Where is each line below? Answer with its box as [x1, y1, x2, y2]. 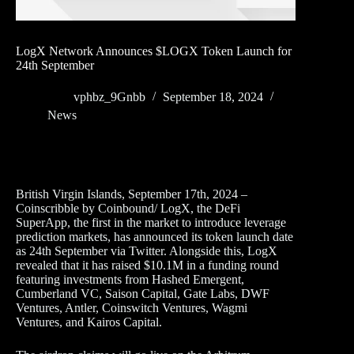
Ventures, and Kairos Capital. [16, 315, 162, 330]
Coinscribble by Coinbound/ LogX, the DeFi [16, 201, 240, 216]
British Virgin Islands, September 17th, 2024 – [16, 187, 247, 201]
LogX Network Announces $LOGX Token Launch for [16, 44, 292, 58]
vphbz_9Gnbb [73, 90, 145, 104]
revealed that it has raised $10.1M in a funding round [16, 258, 279, 273]
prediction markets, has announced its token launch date [16, 230, 293, 244]
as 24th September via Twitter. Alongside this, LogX [16, 244, 277, 258]
